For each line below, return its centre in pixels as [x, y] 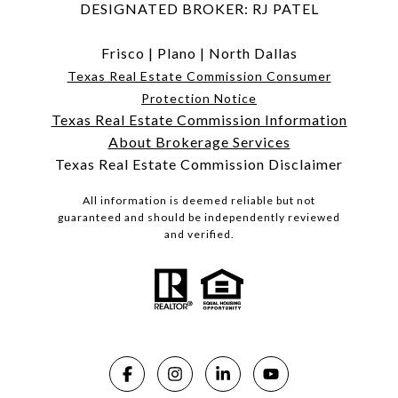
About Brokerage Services [199, 142]
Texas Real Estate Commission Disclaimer [199, 164]
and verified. [199, 235]
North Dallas [253, 53]
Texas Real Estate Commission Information [199, 120]
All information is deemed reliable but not [199, 201]
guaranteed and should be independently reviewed [199, 218]
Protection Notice [199, 99]
